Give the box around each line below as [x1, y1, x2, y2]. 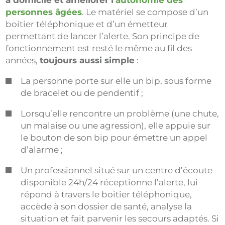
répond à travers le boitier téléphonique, [21, 189, 192, 199]
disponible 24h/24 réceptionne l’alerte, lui [21, 177, 198, 187]
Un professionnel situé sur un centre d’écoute [21, 165, 213, 175]
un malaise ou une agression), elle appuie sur [21, 121, 211, 131]
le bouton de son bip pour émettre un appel [21, 133, 208, 143]
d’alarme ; [21, 145, 63, 155]
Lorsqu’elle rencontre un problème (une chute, [21, 108, 219, 119]
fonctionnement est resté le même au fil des [6, 43, 192, 53]
